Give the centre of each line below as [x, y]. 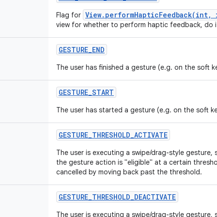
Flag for [70, 15]
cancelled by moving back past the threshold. [129, 172]
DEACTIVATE [155, 197]
